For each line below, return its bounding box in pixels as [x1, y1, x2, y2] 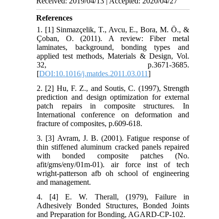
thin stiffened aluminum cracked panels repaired [37, 142, 189, 151]
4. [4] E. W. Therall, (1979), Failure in [37, 192, 189, 201]
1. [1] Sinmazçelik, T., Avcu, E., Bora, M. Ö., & [37, 25, 189, 34]
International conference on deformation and [37, 110, 189, 119]
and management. [37, 177, 91, 186]
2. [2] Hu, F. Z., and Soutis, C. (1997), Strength [37, 84, 189, 92]
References [36, 13, 73, 22]
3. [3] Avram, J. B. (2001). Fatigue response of [37, 133, 189, 142]
